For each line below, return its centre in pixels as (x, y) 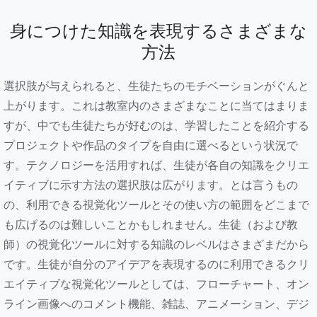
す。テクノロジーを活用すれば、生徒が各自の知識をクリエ (156, 165)
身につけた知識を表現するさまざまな (158, 32)
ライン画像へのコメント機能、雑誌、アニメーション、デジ (156, 304)
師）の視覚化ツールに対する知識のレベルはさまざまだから (156, 244)
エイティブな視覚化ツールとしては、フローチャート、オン (156, 284)
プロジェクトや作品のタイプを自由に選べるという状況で (151, 145)
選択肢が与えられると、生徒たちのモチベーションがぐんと (156, 86)
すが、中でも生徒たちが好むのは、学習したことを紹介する (156, 126)
